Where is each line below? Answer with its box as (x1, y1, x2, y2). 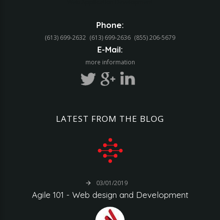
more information (85, 58, 135, 66)
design (92, 190, 117, 200)
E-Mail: (97, 44, 123, 55)
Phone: (96, 20, 124, 30)
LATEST (56, 113, 89, 124)
